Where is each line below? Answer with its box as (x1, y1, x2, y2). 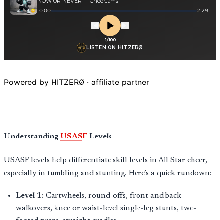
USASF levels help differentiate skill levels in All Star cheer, (4, 156, 207, 164)
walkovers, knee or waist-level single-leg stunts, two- (16, 204, 197, 212)
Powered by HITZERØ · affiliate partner (4, 77, 149, 87)
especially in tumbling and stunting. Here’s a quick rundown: (4, 169, 212, 177)
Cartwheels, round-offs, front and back (44, 192, 181, 200)
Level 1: (16, 192, 44, 200)
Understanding (4, 132, 60, 140)
